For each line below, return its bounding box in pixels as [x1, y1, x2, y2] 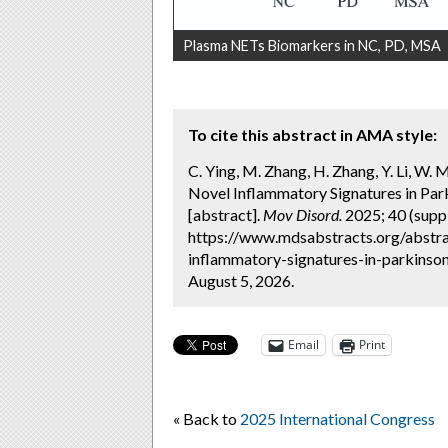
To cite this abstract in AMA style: [188, 124, 437, 144]
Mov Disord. [263, 204, 342, 224]
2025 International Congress [240, 408, 435, 428]
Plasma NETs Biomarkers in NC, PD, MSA [183, 36, 441, 54]
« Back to [173, 408, 240, 428]
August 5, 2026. [188, 270, 294, 290]
